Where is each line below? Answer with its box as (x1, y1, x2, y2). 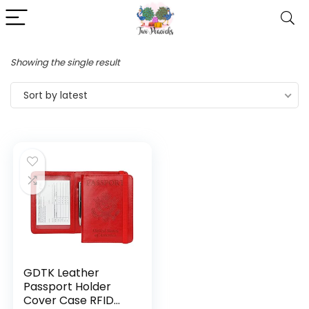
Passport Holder (23, 279, 112, 295)
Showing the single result (10, 56, 120, 69)
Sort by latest (23, 88, 88, 102)
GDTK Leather (23, 265, 100, 281)
